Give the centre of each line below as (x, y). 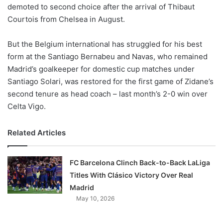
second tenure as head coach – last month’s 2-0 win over (108, 94)
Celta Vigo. (27, 106)
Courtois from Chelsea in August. (66, 19)
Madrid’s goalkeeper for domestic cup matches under (101, 69)
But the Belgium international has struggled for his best (105, 44)
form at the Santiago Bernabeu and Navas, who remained (108, 56)
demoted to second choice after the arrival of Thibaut (101, 6)
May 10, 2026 (96, 198)
